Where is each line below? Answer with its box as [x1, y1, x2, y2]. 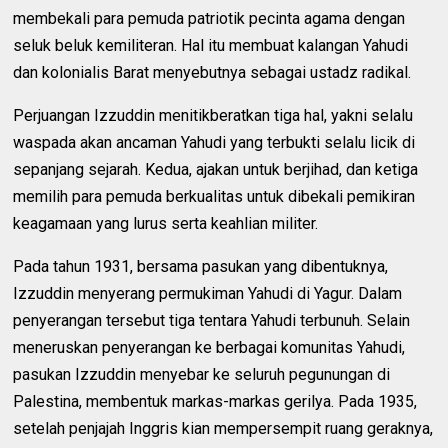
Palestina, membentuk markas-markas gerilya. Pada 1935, [13, 392, 418, 412]
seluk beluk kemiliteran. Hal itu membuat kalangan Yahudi [13, 36, 409, 56]
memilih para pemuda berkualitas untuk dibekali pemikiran [13, 187, 416, 207]
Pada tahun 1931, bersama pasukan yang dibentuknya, [13, 257, 389, 277]
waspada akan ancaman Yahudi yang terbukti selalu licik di [13, 133, 416, 153]
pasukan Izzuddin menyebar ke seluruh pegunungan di [13, 365, 391, 385]
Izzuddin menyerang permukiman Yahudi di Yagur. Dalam [13, 284, 403, 304]
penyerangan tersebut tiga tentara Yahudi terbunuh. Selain [13, 311, 411, 331]
